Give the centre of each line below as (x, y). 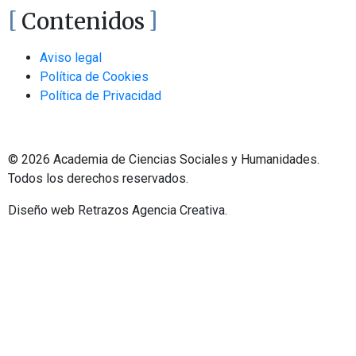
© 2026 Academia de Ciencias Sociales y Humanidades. (164, 159)
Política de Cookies (94, 77)
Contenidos (83, 21)
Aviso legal (71, 58)
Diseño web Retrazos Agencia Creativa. (118, 210)
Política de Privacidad (101, 96)
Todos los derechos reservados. (98, 178)
